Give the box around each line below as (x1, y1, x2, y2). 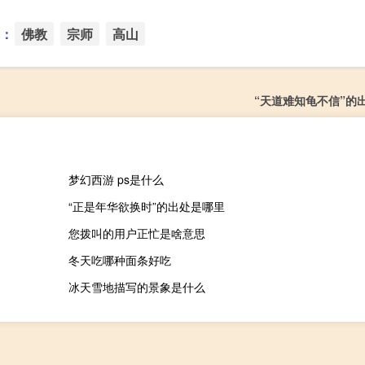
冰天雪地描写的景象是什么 (68, 278, 205, 295)
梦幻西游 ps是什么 (68, 170, 164, 187)
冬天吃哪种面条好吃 (68, 251, 171, 268)
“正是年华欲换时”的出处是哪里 (68, 197, 225, 214)
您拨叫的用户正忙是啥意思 (68, 224, 205, 241)
